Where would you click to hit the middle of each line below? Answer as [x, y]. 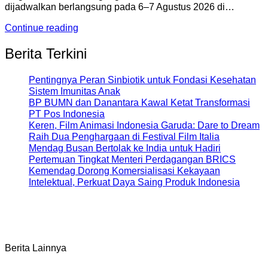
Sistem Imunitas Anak [74, 91]
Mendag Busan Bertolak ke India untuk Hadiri [125, 148]
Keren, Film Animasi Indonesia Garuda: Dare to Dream [144, 125]
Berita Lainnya [36, 248]
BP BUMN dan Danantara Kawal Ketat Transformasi [139, 102]
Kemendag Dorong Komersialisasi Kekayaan [124, 170]
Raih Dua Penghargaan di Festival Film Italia [124, 136]
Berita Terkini [46, 53]
